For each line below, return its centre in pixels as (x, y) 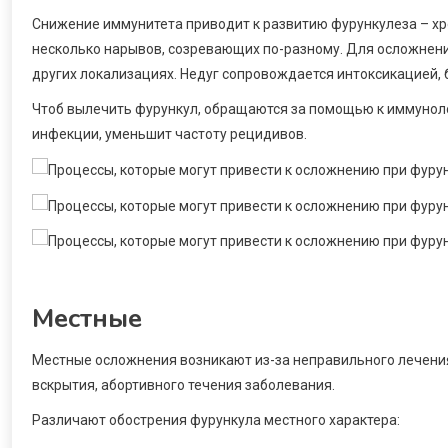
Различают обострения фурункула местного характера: (216, 420)
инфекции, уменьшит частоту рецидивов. (169, 133)
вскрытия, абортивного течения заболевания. (183, 385)
